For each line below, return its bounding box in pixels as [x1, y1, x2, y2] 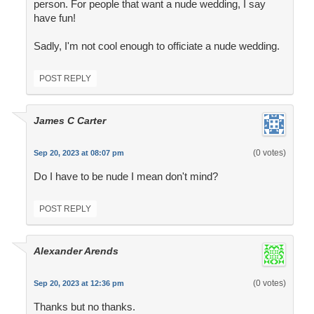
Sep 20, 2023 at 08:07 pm [33, 149, 124, 158]
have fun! [33, 12, 76, 25]
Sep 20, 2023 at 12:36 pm [33, 279, 124, 288]
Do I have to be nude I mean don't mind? [33, 170, 218, 183]
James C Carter [33, 115, 106, 127]
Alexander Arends [33, 245, 118, 257]
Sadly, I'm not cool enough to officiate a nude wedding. [33, 40, 280, 53]
